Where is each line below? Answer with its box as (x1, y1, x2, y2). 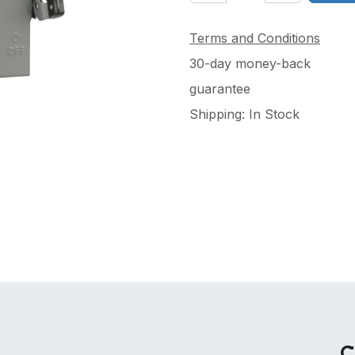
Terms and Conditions (189, 30, 320, 46)
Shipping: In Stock (189, 106, 303, 122)
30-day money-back (189, 55, 311, 71)
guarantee (189, 81, 250, 97)
